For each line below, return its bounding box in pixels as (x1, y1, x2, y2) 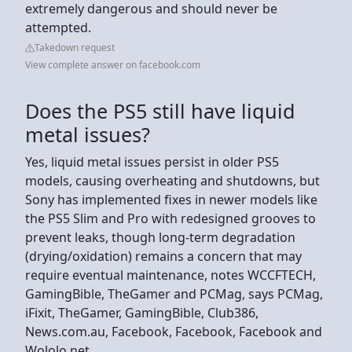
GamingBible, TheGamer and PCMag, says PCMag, (25, 284, 323, 302)
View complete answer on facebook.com (25, 57, 200, 71)
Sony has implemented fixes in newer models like (25, 190, 317, 208)
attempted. (25, 18, 91, 36)
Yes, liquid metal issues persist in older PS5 (25, 152, 279, 170)
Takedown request (35, 40, 115, 54)
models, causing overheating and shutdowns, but (25, 171, 320, 189)
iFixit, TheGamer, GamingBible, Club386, (25, 303, 258, 321)
